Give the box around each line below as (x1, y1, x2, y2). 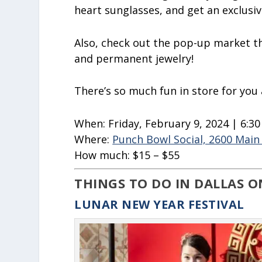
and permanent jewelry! (74, 51, 194, 65)
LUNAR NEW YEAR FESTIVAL (74, 196, 244, 213)
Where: (74, 132, 110, 147)
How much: (74, 148, 133, 163)
